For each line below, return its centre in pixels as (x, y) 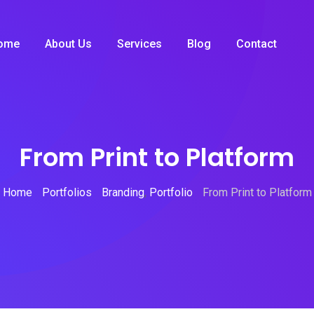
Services (139, 44)
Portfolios (67, 192)
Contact (256, 44)
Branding (123, 192)
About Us (68, 44)
